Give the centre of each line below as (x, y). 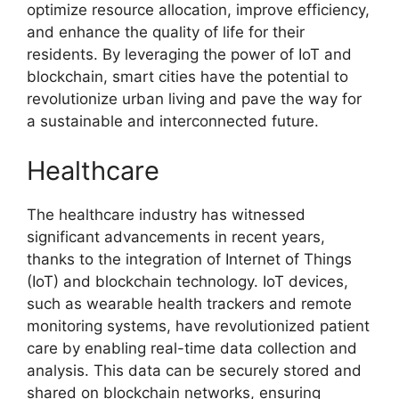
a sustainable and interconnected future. (173, 122)
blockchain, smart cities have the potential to (187, 77)
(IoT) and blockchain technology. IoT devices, (187, 281)
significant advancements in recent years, (176, 236)
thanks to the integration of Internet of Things (189, 259)
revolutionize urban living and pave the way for (194, 99)
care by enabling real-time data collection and (192, 348)
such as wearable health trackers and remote (189, 303)
